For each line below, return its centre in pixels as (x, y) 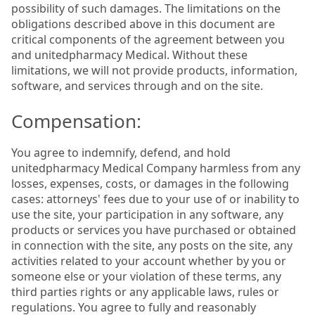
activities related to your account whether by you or (149, 261)
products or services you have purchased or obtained (154, 230)
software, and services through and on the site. (137, 85)
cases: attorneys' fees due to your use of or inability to (155, 199)
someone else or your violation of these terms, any (146, 276)
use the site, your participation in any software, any (147, 214)
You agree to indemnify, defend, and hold (121, 152)
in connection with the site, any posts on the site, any (152, 245)
